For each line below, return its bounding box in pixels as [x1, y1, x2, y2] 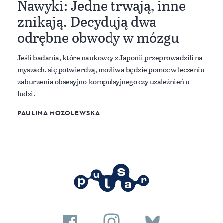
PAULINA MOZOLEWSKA [17, 108, 100, 118]
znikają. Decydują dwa [17, 11, 156, 32]
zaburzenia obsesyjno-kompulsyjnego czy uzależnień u [17, 75, 190, 87]
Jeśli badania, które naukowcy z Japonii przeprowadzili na [17, 51, 203, 63]
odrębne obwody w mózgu [17, 27, 179, 48]
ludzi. [17, 87, 35, 99]
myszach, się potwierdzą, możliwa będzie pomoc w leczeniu [17, 63, 204, 75]
